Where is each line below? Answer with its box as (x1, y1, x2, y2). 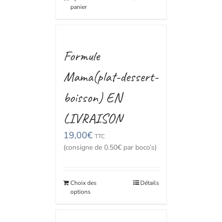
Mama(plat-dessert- (63, 68, 158, 85)
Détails (140, 179, 159, 187)
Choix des (70, 179, 97, 187)
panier (70, 3, 87, 11)
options (70, 188, 91, 196)
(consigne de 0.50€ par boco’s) (63, 143, 157, 152)
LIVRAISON (63, 110, 122, 127)
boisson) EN (63, 89, 122, 106)
